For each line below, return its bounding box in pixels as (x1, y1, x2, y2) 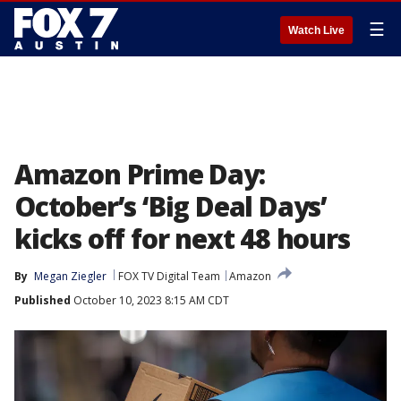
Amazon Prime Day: (14, 156, 265, 192)
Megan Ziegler (34, 269, 107, 284)
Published (14, 293, 71, 308)
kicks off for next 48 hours (14, 220, 350, 257)
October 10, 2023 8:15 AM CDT (71, 293, 229, 308)
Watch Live (288, 24, 345, 37)
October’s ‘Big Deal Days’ (14, 188, 327, 225)
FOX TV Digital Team (118, 269, 220, 284)
